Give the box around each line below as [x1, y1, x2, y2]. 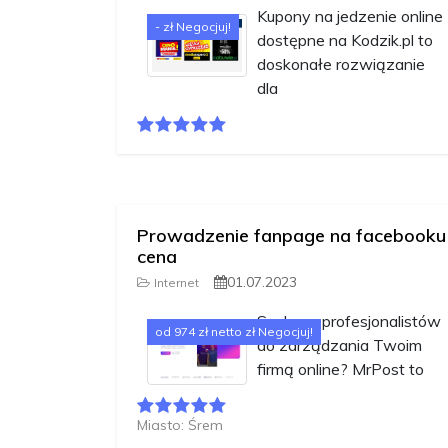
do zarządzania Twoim [257, 335, 422, 356]
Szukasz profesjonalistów [257, 311, 441, 332]
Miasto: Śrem [137, 416, 223, 435]
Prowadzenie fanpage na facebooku [137, 224, 446, 248]
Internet [154, 275, 199, 291]
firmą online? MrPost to [257, 359, 424, 380]
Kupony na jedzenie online [257, 6, 443, 27]
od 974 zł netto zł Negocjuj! [155, 324, 313, 340]
